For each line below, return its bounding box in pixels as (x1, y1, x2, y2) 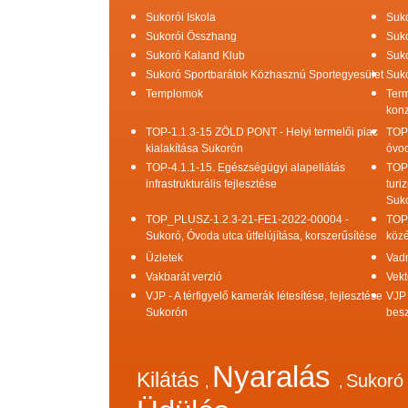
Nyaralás (212, 359, 339, 393)
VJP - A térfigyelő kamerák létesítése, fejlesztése (146, 289, 382, 302)
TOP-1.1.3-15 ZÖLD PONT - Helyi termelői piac (146, 125, 378, 138)
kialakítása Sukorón (146, 141, 243, 155)
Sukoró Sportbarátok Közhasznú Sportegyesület (146, 67, 383, 81)
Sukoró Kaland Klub (146, 48, 245, 62)
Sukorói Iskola (146, 10, 216, 24)
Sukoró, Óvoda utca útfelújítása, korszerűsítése (146, 229, 377, 242)
